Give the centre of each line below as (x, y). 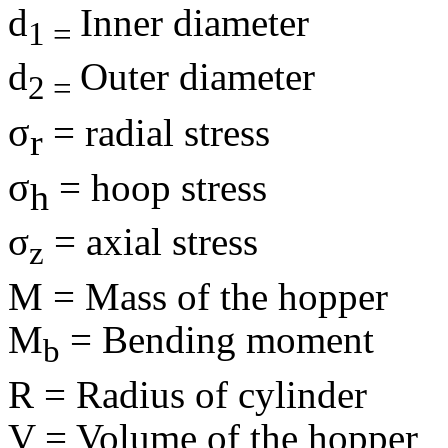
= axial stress (151, 242)
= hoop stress (158, 188)
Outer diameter (197, 77)
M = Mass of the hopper (198, 297)
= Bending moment (217, 340)
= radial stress (156, 133)
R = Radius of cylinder (187, 395)
